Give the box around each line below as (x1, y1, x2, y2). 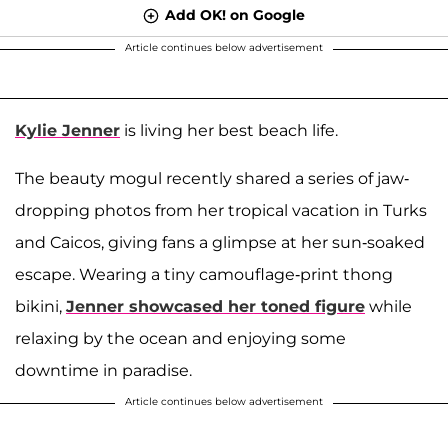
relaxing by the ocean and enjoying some (15, 328, 346, 348)
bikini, (15, 296, 66, 316)
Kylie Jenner (15, 120, 120, 140)
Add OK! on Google (165, 5, 305, 24)
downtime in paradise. (15, 360, 192, 380)
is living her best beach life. (120, 120, 338, 140)
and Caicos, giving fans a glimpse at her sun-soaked (15, 232, 425, 252)
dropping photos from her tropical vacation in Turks (15, 200, 427, 220)
